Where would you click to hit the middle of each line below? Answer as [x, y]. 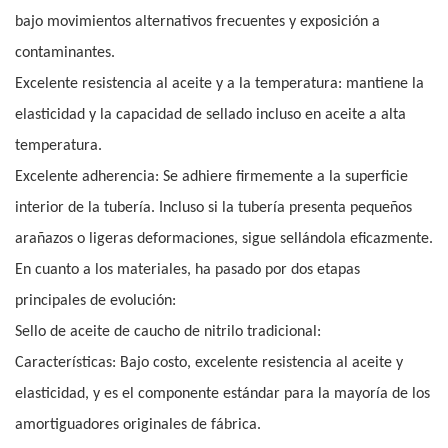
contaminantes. [65, 53]
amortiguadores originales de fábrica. [138, 425]
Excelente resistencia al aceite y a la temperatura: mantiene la [219, 84]
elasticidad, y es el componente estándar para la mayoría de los [222, 394]
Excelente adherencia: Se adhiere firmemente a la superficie [211, 177]
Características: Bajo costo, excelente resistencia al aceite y [209, 363]
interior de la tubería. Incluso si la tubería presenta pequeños [213, 208]
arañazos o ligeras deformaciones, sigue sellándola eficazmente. [224, 239]
